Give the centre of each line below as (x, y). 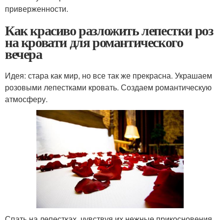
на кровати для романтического (94, 42)
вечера (24, 54)
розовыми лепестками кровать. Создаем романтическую (108, 87)
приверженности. (37, 8)
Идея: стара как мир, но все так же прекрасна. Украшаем (109, 75)
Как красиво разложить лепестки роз (109, 30)
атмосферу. (26, 99)
